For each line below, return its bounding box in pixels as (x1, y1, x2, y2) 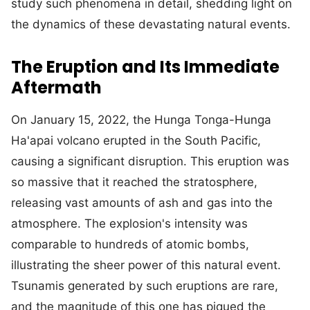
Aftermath (11, 76, 102, 100)
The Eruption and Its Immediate (11, 55, 280, 79)
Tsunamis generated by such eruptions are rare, (11, 279, 278, 293)
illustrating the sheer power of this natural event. (11, 258, 281, 273)
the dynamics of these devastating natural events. (11, 17, 291, 32)
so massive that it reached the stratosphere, (11, 175, 257, 190)
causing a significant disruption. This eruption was (11, 154, 289, 169)
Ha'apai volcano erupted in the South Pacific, (11, 134, 261, 148)
